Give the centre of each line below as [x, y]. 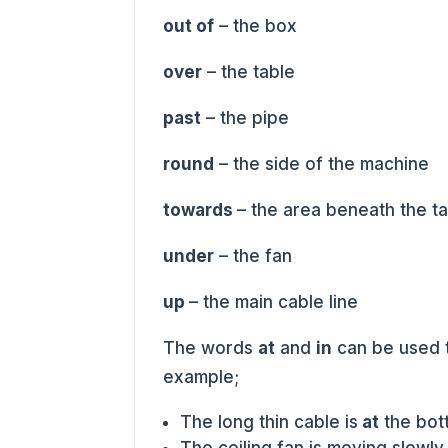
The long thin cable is [269, 422]
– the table [249, 72]
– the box [256, 26]
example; [201, 377]
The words [211, 348]
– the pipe [245, 118]
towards [200, 210]
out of [189, 26]
